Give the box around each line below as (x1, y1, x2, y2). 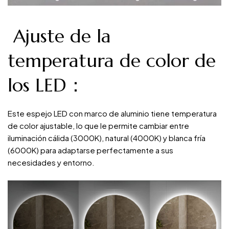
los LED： (8, 73, 85, 97)
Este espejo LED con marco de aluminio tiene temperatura (8, 108, 217, 119)
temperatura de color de (8, 49, 216, 72)
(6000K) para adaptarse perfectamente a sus (8, 145, 173, 155)
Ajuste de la (8, 24, 111, 48)
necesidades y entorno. (8, 157, 95, 168)
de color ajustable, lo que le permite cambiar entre (8, 121, 189, 131)
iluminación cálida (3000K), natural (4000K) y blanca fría (8, 133, 205, 143)
